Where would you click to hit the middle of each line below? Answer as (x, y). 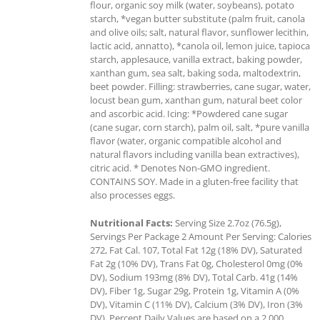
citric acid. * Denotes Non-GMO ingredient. (180, 167)
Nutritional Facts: (131, 222)
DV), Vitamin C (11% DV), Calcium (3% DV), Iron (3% (196, 304)
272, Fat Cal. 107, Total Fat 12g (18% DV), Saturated (196, 250)
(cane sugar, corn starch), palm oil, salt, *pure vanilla (200, 127)
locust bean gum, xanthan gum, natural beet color (196, 100)
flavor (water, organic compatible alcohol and (186, 140)
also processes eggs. (132, 195)
